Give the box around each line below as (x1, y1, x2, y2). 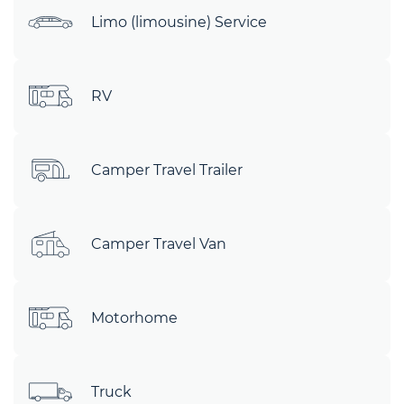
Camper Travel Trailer (91, 161, 243, 179)
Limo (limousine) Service (91, 14, 267, 31)
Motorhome (91, 309, 178, 326)
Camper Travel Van (91, 235, 226, 252)
